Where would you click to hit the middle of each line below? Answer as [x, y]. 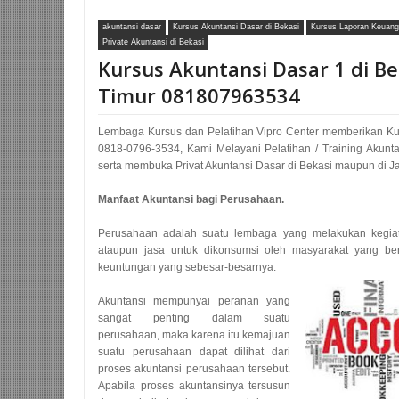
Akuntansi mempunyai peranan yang [195, 301]
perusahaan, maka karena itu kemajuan [195, 335]
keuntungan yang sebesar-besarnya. [187, 267]
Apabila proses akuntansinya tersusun [195, 386]
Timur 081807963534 [199, 95]
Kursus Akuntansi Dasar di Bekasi [236, 27]
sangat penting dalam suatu [195, 318]
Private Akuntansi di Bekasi [153, 42]
